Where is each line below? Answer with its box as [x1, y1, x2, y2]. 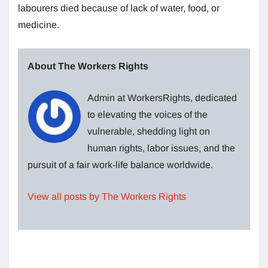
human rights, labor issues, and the [87, 143, 235, 154]
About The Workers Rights [28, 61, 148, 72]
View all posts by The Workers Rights [28, 191, 186, 202]
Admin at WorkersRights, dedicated [87, 93, 237, 103]
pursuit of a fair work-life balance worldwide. [28, 160, 213, 170]
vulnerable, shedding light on [87, 126, 210, 137]
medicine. [18, 20, 59, 31]
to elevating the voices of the [87, 109, 208, 120]
